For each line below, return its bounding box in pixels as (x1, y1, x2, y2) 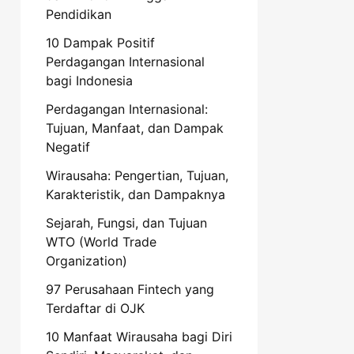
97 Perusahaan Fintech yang (46, 281, 214, 298)
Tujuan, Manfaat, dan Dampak (46, 120, 224, 137)
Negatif (46, 139, 90, 156)
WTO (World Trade (46, 234, 156, 250)
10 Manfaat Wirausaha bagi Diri (46, 329, 232, 345)
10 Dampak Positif (46, 35, 155, 51)
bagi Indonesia (46, 73, 133, 89)
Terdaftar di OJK (46, 300, 145, 317)
